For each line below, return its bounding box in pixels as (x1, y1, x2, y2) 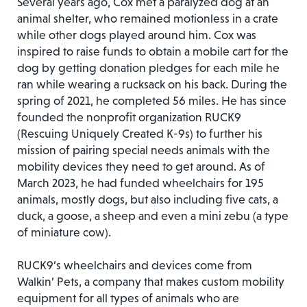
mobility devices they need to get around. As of (17, 159, 265, 173)
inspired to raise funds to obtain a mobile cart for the (17, 44, 288, 58)
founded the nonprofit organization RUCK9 (17, 110, 241, 124)
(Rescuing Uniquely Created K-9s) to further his (17, 126, 262, 140)
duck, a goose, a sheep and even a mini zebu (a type (17, 208, 288, 223)
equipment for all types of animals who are (17, 291, 239, 305)
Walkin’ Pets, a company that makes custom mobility (17, 274, 284, 288)
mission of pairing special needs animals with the (17, 143, 270, 157)
